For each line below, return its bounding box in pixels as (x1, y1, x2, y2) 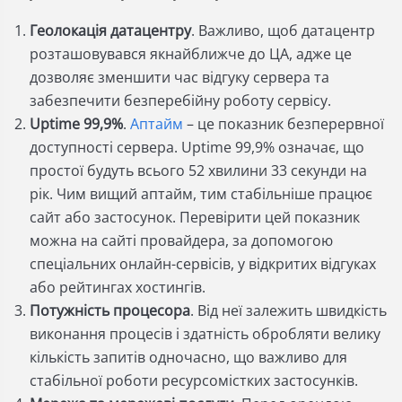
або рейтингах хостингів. (30, 277, 205, 297)
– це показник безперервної (183, 114, 384, 134)
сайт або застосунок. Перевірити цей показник (30, 207, 360, 227)
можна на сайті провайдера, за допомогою (30, 231, 333, 250)
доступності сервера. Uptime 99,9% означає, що (30, 137, 364, 157)
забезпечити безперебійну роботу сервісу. (30, 91, 335, 110)
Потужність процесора (30, 301, 190, 320)
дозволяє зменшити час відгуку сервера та (30, 67, 329, 87)
